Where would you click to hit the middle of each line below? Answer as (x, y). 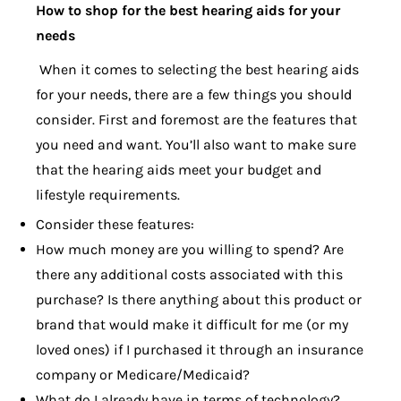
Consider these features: (115, 225)
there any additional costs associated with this (189, 275)
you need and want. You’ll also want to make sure (196, 145)
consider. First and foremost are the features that (196, 120)
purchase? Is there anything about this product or (199, 300)
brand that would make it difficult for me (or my (192, 325)
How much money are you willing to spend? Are (190, 250)
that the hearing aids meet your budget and (179, 170)
